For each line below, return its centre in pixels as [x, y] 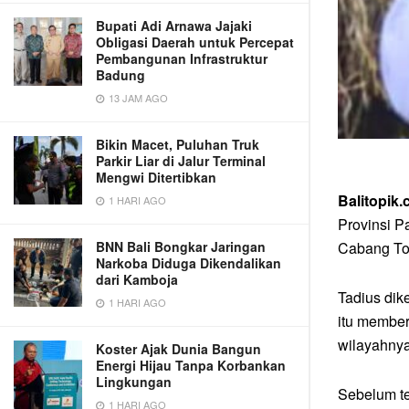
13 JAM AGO [137, 98]
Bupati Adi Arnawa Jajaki [174, 26]
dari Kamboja [137, 279]
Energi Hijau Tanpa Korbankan [191, 365]
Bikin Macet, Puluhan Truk [178, 144]
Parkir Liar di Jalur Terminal [181, 161]
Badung [121, 75]
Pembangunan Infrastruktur [182, 58]
